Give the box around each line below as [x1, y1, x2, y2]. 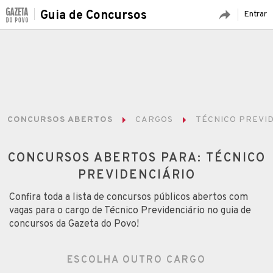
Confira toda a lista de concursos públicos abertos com [9, 191, 248, 204]
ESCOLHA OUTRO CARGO [67, 253, 206, 266]
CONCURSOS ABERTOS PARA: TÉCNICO [7, 150, 266, 166]
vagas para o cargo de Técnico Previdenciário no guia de [9, 204, 251, 217]
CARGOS [135, 115, 173, 125]
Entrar [244, 9, 267, 19]
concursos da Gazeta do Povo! [9, 218, 139, 230]
